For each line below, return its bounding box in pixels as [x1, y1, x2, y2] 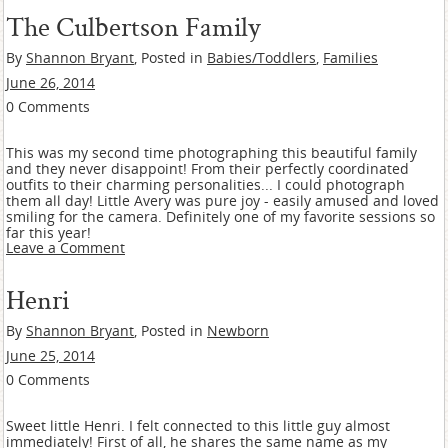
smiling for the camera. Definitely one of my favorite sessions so [6, 207, 435, 226]
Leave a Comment [6, 238, 125, 257]
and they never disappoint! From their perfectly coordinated [6, 159, 409, 178]
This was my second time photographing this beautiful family [6, 143, 417, 162]
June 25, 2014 [6, 346, 95, 365]
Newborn [207, 321, 269, 340]
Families [323, 48, 378, 67]
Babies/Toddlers [207, 48, 316, 67]
